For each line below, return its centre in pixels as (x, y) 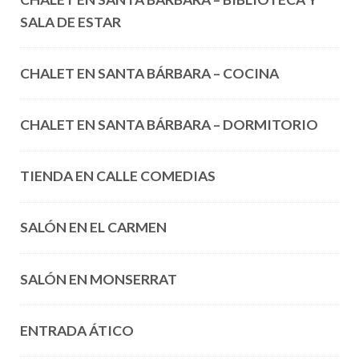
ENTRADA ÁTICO (77, 330)
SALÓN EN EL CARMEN (93, 228)
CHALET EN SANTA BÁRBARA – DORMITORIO (169, 124)
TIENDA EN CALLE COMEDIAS (117, 176)
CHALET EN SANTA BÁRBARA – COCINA (149, 73)
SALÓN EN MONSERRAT (98, 279)
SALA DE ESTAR (70, 22)
